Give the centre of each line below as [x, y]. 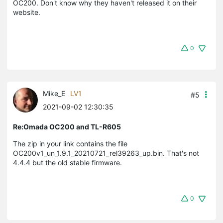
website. [27, 12]
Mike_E [54, 93]
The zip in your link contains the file [70, 143]
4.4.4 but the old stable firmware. [67, 162]
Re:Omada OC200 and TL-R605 [67, 126]
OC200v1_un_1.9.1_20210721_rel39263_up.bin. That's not [106, 153]
